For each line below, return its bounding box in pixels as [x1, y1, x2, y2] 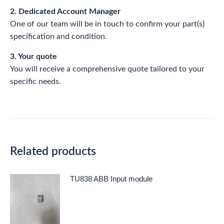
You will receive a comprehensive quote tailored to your [10, 64, 204, 73]
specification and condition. [10, 32, 107, 40]
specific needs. [10, 77, 61, 85]
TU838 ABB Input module [70, 174, 152, 183]
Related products [10, 145, 96, 157]
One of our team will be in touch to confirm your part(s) [10, 19, 204, 28]
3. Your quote [10, 52, 57, 60]
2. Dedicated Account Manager [10, 7, 120, 15]
